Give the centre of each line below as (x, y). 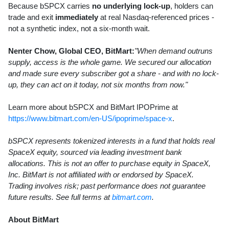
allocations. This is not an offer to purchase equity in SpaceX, (109, 163)
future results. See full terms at (60, 197)
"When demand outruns (174, 51)
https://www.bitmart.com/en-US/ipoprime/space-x (90, 118)
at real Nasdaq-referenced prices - (156, 17)
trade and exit (32, 17)
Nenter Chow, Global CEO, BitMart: (71, 51)
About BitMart (33, 219)
